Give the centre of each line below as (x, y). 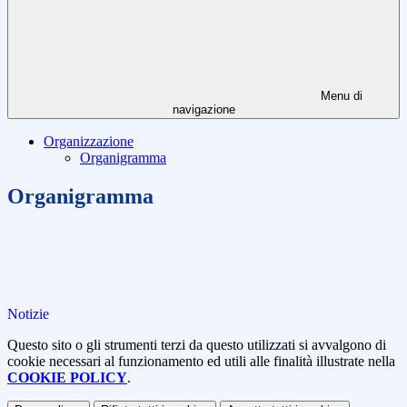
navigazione (203, 110)
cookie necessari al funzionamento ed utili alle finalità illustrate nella (201, 362)
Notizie (28, 314)
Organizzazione (89, 142)
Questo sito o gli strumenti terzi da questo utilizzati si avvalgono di (197, 345)
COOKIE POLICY (67, 378)
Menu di (340, 96)
